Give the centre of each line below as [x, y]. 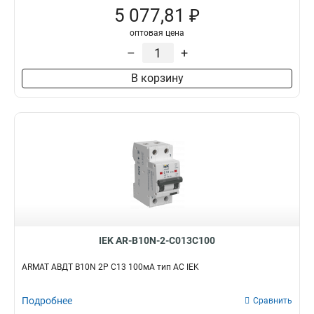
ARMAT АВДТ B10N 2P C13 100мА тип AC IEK [110, 267]
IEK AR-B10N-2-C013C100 [157, 240]
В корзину [157, 78]
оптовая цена [157, 33]
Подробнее [47, 301]
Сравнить [273, 301]
